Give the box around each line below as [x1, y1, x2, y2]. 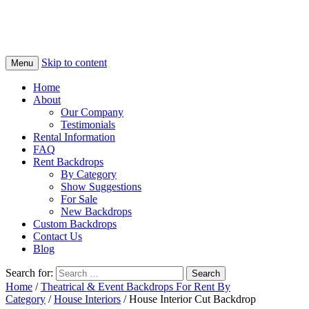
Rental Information [33, 131, 115, 143]
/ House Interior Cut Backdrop [121, 293, 256, 306]
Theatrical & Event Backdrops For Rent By [41, 281, 230, 293]
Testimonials [61, 119, 115, 131]
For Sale [61, 193, 97, 206]
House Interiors [54, 293, 121, 306]
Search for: [6, 267, 53, 279]
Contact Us [33, 230, 82, 243]
